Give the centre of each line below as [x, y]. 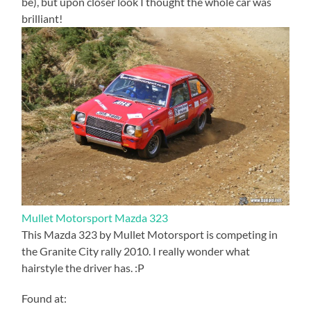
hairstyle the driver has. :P [83, 267]
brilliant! [42, 18]
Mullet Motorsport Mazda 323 [95, 217]
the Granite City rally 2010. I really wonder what [136, 251]
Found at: [44, 298]
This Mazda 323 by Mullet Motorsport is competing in [150, 234]
